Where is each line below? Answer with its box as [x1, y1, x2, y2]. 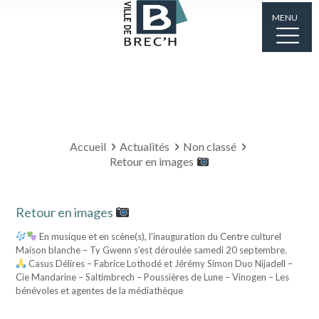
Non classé [182, 140, 236, 153]
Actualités [119, 140, 169, 153]
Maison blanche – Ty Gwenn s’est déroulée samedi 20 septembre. [15, 244, 287, 256]
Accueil [69, 140, 106, 153]
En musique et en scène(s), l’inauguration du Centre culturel [36, 231, 281, 242]
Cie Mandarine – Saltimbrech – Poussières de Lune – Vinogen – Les [15, 271, 289, 283]
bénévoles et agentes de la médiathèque [15, 285, 183, 296]
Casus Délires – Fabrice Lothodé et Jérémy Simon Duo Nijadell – [26, 258, 293, 269]
